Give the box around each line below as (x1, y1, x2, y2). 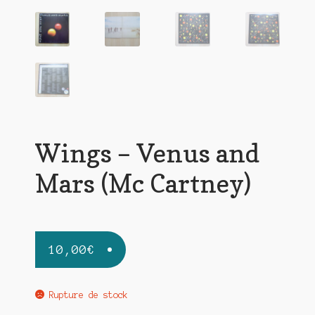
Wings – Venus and (34, 138, 259, 169)
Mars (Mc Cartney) (34, 168, 251, 199)
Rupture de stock (49, 290, 128, 300)
